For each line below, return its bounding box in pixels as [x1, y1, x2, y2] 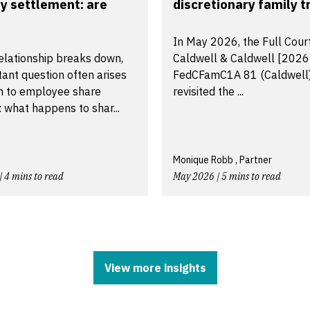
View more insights [104, 260, 206, 275]
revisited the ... [173, 84, 244, 98]
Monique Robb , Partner [173, 153, 272, 166]
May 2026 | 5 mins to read [173, 170, 281, 183]
